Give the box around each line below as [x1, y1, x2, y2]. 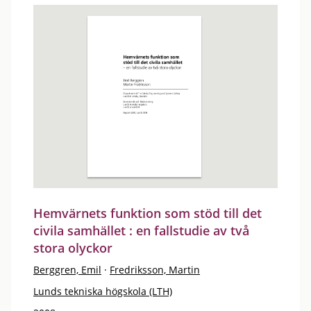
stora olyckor [33, 239, 112, 256]
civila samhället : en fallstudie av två [33, 221, 249, 239]
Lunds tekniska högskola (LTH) [33, 284, 172, 298]
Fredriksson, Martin [110, 262, 200, 276]
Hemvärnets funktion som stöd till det [33, 204, 262, 221]
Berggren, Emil [33, 262, 101, 276]
